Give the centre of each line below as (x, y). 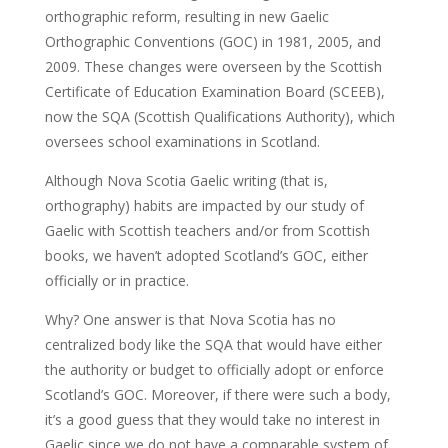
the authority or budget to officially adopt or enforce (214, 370)
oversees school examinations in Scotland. (182, 142)
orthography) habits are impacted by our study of (204, 206)
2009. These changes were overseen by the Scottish (213, 67)
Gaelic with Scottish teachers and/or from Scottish (207, 231)
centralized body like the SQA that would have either (213, 345)
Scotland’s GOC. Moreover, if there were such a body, (217, 395)
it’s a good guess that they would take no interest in (212, 420)
